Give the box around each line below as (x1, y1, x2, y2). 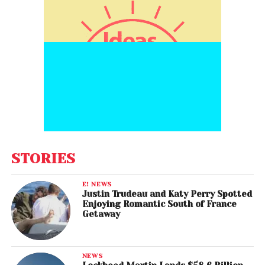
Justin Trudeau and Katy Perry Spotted (82, 189, 252, 199)
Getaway (82, 209, 120, 219)
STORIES (11, 150, 75, 167)
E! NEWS (82, 180, 112, 188)
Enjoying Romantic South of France (82, 199, 237, 209)
